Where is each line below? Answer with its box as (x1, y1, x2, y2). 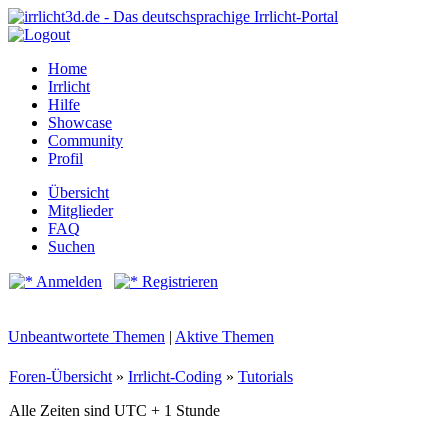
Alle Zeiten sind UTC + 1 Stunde (9, 402, 220, 419)
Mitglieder (48, 202, 113, 219)
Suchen (48, 238, 95, 255)
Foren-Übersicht (9, 368, 112, 385)
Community (48, 132, 123, 149)
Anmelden (33, 273, 102, 290)
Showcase (48, 114, 112, 131)
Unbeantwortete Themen (8, 328, 165, 345)
